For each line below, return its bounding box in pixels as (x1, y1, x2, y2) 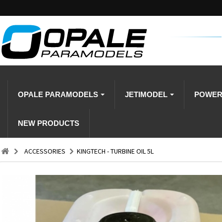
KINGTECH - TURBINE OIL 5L (77, 147, 154, 156)
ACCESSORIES (24, 147, 65, 156)
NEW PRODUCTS (18, 119, 79, 127)
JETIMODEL (125, 90, 169, 99)
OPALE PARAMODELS (18, 90, 100, 99)
